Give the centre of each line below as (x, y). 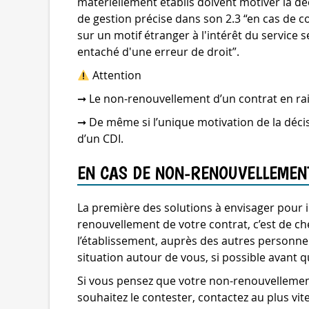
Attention (116, 75)
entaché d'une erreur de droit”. (158, 52)
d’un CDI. (100, 139)
